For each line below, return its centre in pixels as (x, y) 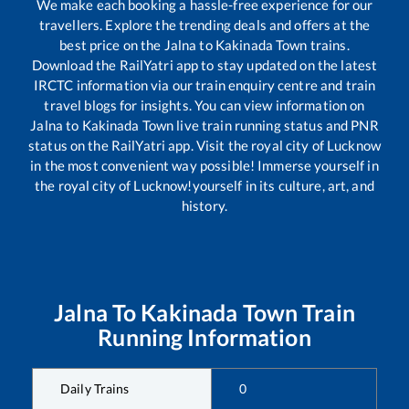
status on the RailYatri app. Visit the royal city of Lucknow (204, 145)
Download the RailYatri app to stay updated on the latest (204, 64)
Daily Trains (95, 388)
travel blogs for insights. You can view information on (204, 105)
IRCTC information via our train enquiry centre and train (204, 84)
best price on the (112, 44)
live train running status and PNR (276, 125)
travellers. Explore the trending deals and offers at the (204, 24)
